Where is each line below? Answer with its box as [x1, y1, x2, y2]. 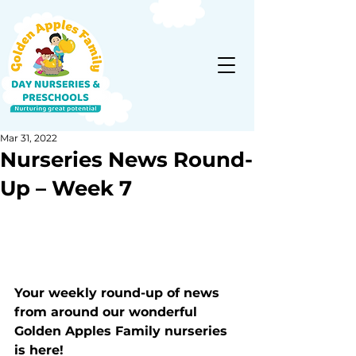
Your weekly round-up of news [14, 285, 223, 301]
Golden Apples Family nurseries [14, 323, 231, 339]
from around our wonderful [14, 304, 201, 320]
